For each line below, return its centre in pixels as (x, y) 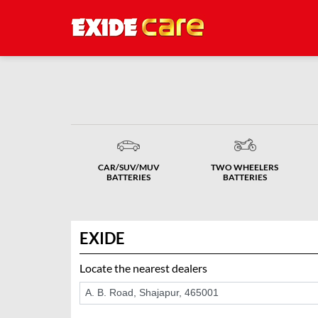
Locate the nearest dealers (143, 268)
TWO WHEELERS (245, 167)
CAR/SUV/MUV (128, 167)
